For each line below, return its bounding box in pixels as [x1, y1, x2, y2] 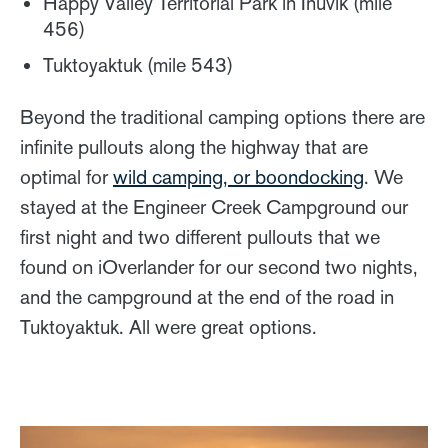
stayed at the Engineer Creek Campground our [20, 194, 408, 219]
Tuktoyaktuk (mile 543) [43, 52, 233, 77]
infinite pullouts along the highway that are [20, 134, 368, 159]
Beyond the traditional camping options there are [20, 104, 425, 129]
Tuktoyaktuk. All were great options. [20, 314, 317, 339]
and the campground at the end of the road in [20, 284, 394, 309]
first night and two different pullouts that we [20, 224, 380, 249]
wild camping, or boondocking [113, 164, 364, 189]
